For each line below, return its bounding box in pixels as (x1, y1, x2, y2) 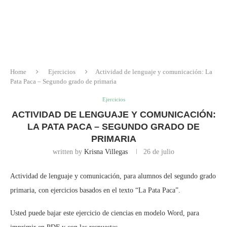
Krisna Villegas (84, 147, 128, 156)
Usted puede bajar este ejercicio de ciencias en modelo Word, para (10, 209, 199, 217)
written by (53, 147, 84, 156)
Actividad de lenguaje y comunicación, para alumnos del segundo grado (10, 172, 216, 180)
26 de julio (143, 147, 174, 156)
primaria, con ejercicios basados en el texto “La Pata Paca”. (10, 186, 180, 194)
